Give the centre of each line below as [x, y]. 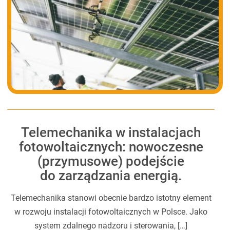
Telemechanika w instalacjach [111, 132]
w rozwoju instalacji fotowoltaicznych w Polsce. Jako [111, 212]
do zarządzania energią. [111, 175]
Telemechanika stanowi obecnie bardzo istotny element [111, 198]
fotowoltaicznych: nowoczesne [111, 147]
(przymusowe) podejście [111, 161]
